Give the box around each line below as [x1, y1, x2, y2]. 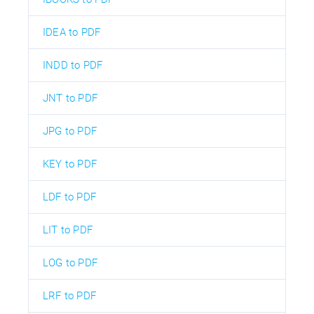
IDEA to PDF [43, 25, 101, 39]
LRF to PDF [43, 289, 96, 302]
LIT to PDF [43, 223, 93, 236]
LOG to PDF [43, 256, 97, 269]
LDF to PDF [43, 190, 96, 203]
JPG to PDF [43, 124, 97, 137]
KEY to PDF [43, 157, 97, 170]
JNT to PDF [43, 91, 97, 104]
